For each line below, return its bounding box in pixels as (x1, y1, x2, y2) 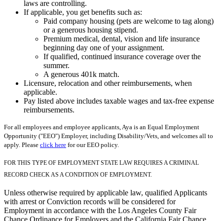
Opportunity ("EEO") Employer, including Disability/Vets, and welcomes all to (4, 132, 213, 140)
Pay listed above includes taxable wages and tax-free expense (24, 96, 214, 105)
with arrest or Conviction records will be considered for (4, 197, 176, 206)
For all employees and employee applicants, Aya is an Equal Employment (4, 123, 199, 131)
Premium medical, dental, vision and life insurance (43, 34, 200, 43)
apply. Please (4, 141, 40, 148)
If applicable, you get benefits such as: (24, 7, 142, 16)
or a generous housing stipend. (43, 25, 138, 34)
